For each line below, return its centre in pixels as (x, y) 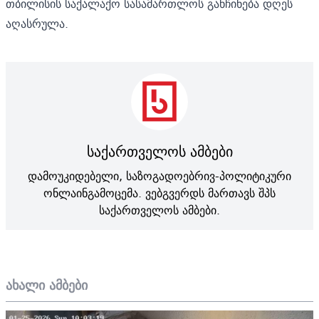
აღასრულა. (37, 23)
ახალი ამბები (47, 285)
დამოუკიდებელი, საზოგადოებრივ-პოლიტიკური (159, 176)
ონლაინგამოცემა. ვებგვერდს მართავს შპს (159, 193)
